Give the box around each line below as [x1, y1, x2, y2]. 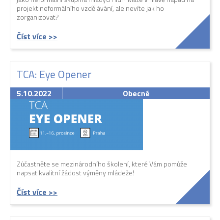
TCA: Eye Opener [17, 66, 91, 82]
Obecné [122, 87, 150, 100]
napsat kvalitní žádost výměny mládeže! [17, 167, 134, 178]
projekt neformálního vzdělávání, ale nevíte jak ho [17, 3, 164, 14]
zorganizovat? [17, 12, 59, 23]
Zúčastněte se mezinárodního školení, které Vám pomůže [17, 159, 187, 169]
